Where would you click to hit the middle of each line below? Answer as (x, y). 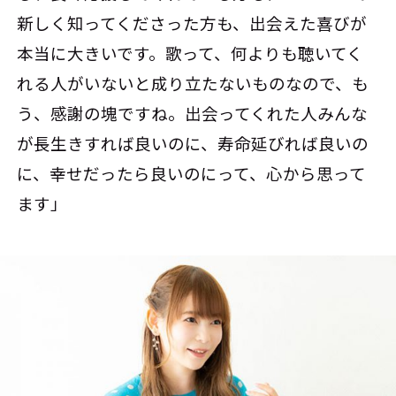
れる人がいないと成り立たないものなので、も (193, 84)
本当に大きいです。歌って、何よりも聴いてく (190, 53)
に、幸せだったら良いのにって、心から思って (192, 174)
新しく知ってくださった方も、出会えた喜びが (192, 23)
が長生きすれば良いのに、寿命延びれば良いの (193, 144)
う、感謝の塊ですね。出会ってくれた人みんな (193, 114)
